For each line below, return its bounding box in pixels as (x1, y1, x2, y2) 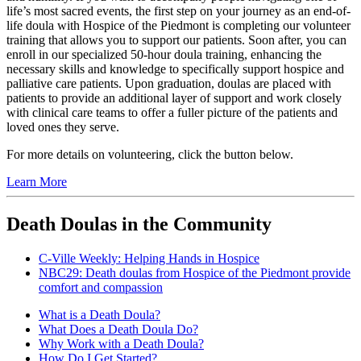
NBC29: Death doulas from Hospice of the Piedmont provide (39, 265, 351, 280)
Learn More (6, 175, 67, 189)
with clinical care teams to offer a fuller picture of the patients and (6, 106, 338, 120)
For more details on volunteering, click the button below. (6, 147, 293, 162)
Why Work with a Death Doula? (39, 336, 204, 351)
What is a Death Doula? (39, 307, 160, 322)
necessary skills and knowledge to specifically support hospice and (6, 62, 344, 77)
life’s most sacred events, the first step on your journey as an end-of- (6, 4, 351, 19)
